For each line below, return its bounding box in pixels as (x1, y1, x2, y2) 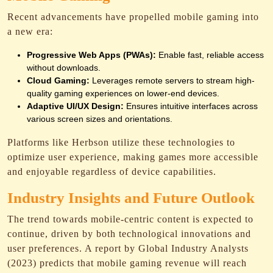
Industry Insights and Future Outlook (7, 190, 255, 206)
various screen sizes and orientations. (27, 114, 172, 124)
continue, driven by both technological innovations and (7, 229, 251, 239)
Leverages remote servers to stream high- (90, 76, 255, 85)
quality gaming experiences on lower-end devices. (27, 88, 219, 98)
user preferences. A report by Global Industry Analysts (7, 243, 249, 253)
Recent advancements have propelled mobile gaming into (7, 12, 259, 22)
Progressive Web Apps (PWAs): (27, 50, 156, 60)
